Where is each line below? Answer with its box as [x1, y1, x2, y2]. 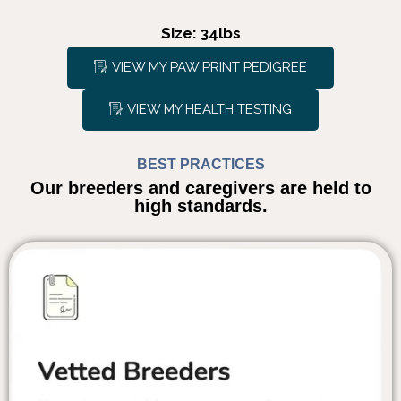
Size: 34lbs [160, 24, 241, 43]
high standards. [133, 196, 268, 217]
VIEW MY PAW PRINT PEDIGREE [112, 59, 307, 76]
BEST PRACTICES [136, 157, 265, 173]
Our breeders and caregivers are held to [30, 178, 371, 199]
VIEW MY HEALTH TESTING [127, 101, 292, 118]
